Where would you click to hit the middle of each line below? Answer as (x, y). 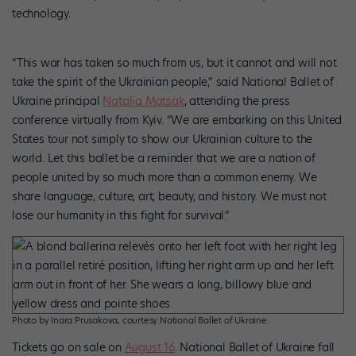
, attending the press (237, 101)
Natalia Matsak (143, 101)
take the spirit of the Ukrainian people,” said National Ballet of (173, 82)
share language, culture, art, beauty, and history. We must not (169, 197)
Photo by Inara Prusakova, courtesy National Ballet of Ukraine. (141, 321)
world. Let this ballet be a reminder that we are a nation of (164, 159)
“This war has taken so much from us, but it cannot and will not (174, 63)
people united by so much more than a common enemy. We (164, 178)
